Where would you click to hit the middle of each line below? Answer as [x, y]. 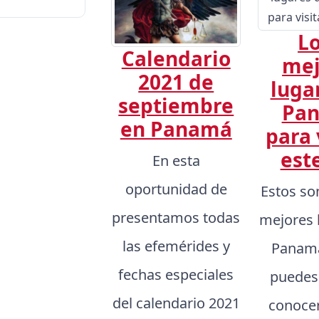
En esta [176, 160]
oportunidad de [176, 189]
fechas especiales [176, 274]
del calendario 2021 [176, 303]
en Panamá [176, 129]
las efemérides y [176, 246]
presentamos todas [176, 217]
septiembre [176, 105]
